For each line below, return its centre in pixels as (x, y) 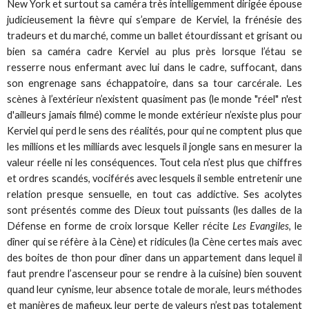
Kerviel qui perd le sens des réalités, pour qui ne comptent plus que (154, 130)
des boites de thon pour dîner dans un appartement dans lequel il (154, 257)
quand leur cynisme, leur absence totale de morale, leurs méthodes (154, 289)
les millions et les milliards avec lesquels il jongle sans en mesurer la (154, 146)
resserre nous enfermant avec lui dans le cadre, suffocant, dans (154, 67)
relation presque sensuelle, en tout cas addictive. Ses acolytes (154, 194)
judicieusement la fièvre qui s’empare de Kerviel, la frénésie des (154, 19)
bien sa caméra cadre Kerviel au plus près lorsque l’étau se (154, 51)
